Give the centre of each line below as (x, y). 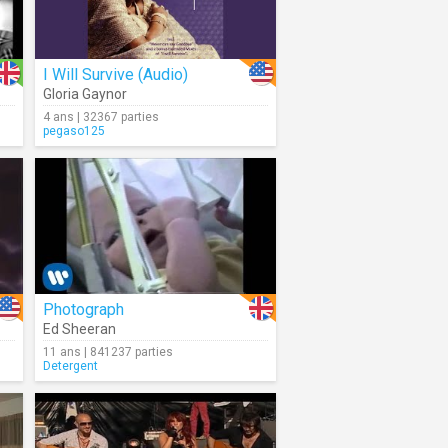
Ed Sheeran (79, 329)
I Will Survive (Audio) (115, 74)
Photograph (83, 309)
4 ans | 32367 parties (101, 117)
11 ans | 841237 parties (108, 352)
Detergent (70, 366)
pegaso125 (74, 131)
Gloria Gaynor (85, 94)
